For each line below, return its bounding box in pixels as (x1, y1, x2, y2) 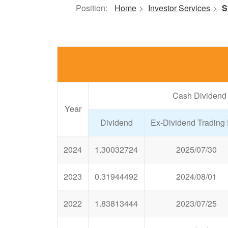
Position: (76, 2, 107, 14)
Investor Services (148, 2, 210, 14)
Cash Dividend (173, 89, 226, 101)
